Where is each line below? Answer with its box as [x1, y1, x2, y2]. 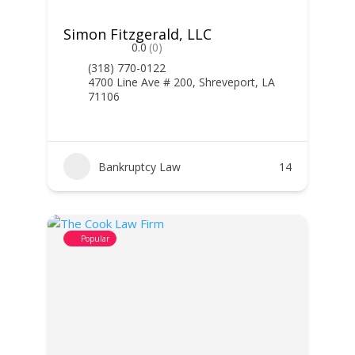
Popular [80, 233, 109, 244]
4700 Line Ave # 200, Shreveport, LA [87, 74, 275, 90]
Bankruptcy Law [97, 158, 181, 174]
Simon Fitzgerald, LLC [63, 25, 212, 44]
